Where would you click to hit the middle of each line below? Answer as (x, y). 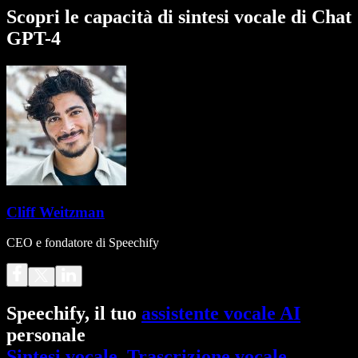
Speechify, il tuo (74, 314)
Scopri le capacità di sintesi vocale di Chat (179, 16)
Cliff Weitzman (56, 212)
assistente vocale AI (221, 314)
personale (46, 335)
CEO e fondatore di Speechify (83, 243)
